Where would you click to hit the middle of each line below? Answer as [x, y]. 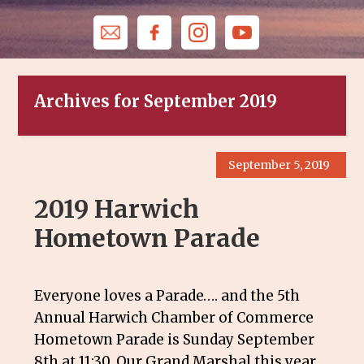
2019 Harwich [117, 209]
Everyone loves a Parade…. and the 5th [167, 296]
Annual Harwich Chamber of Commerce [174, 318]
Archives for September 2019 [156, 101]
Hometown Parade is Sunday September [175, 340]
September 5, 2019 [279, 165]
